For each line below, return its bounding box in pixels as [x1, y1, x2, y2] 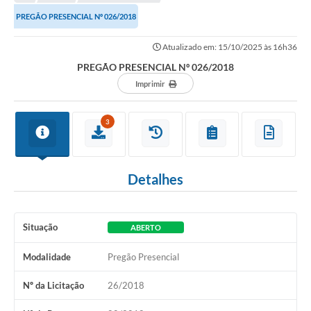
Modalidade [23, 251, 71, 263]
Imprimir [135, 79, 165, 89]
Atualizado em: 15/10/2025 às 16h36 [161, 42, 297, 53]
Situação [23, 221, 58, 233]
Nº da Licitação [23, 280, 84, 292]
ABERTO [130, 223, 161, 233]
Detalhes [128, 171, 183, 188]
